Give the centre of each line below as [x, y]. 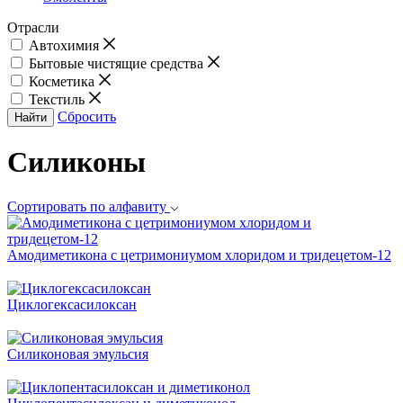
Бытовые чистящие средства [116, 63]
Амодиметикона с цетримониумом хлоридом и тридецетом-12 [199, 255]
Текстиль [57, 99]
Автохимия [64, 45]
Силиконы [76, 162]
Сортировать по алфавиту [89, 206]
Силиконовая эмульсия [78, 354]
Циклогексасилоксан [72, 304]
